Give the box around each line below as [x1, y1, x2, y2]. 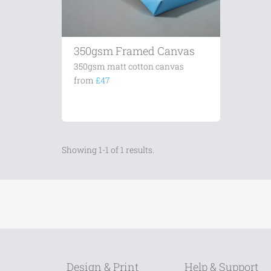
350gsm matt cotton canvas [74, 60, 184, 72]
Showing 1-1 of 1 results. [62, 144, 154, 155]
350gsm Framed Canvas [74, 44, 195, 58]
